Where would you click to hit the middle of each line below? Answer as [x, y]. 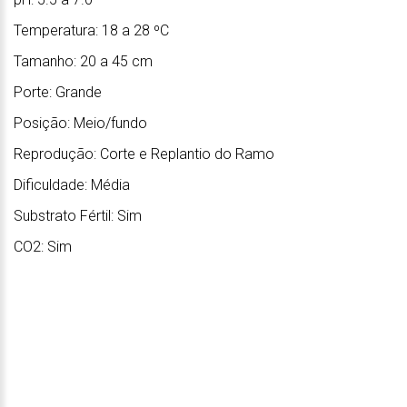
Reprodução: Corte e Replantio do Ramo [144, 154]
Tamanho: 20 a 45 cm [83, 61]
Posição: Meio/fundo [80, 123]
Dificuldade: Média [72, 184]
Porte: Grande [58, 92]
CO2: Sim [43, 246]
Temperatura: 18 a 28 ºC [91, 30]
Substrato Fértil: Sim [78, 215]
